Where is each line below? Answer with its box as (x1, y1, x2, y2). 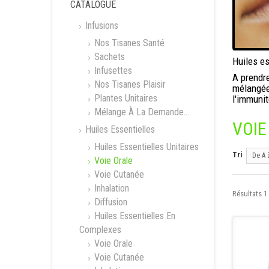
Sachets (92, 51, 125, 62)
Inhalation (92, 183, 129, 194)
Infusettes (92, 65, 132, 76)
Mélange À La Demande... (92, 106, 189, 118)
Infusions (83, 20, 118, 31)
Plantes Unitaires (92, 92, 157, 104)
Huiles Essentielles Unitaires (92, 141, 199, 153)
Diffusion (92, 196, 127, 208)
